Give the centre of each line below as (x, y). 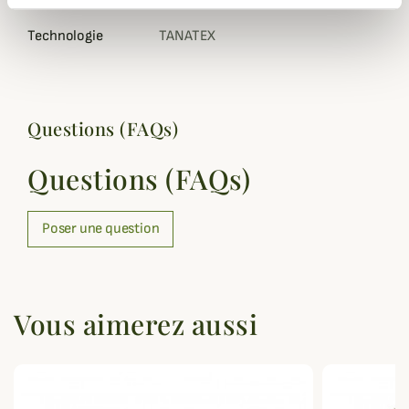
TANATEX (188, 36)
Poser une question (101, 229)
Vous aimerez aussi (136, 324)
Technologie (65, 36)
